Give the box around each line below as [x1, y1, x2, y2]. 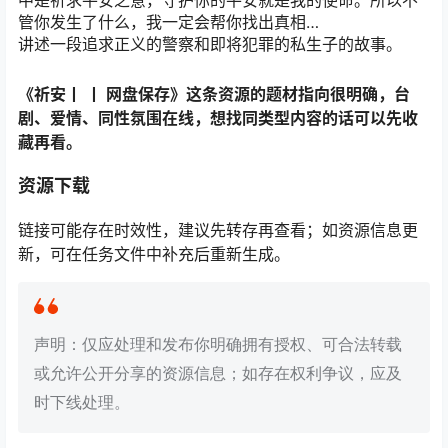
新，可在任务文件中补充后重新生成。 [18, 244, 290, 265]
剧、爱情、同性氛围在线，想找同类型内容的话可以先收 [18, 108, 418, 129]
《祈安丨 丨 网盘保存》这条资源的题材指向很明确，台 [18, 84, 410, 105]
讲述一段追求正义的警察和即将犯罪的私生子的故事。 [18, 33, 402, 54]
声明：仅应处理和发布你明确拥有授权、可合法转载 [34, 336, 402, 354]
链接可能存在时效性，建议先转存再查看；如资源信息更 [18, 220, 418, 241]
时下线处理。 [34, 394, 130, 412]
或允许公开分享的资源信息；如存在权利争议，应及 [34, 365, 402, 383]
